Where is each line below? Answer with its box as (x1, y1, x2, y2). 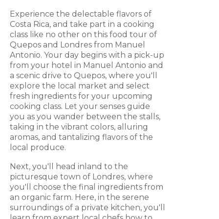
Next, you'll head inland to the (10, 162, 128, 172)
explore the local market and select (10, 81, 150, 91)
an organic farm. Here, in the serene (10, 193, 149, 202)
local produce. (10, 143, 66, 153)
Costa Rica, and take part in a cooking (10, 20, 154, 29)
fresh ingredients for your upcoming (10, 91, 153, 101)
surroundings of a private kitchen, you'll (10, 203, 165, 213)
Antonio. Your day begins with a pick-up (10, 50, 164, 60)
